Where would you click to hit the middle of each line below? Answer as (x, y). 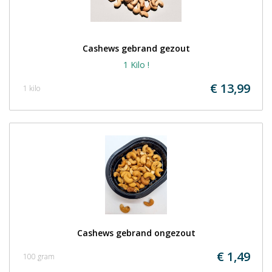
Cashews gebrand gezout (136, 48)
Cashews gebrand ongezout (136, 233)
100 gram (39, 257)
